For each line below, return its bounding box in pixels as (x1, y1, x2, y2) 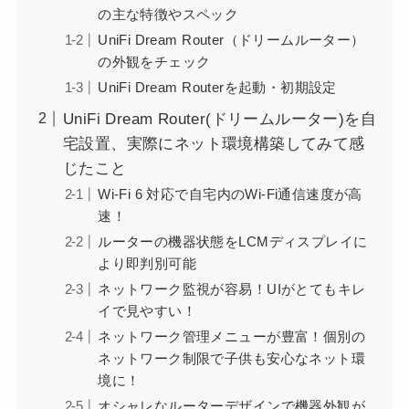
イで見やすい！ (98, 303, 197, 320)
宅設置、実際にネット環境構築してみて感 (62, 134, 365, 152)
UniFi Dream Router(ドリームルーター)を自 (62, 110, 377, 128)
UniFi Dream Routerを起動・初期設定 (98, 79, 337, 96)
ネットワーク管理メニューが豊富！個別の (98, 328, 365, 344)
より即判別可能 (98, 256, 197, 272)
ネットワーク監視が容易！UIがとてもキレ (98, 281, 366, 298)
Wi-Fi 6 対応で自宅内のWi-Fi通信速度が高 (98, 186, 362, 203)
